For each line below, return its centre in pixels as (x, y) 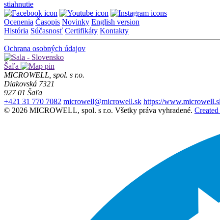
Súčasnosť (47, 30)
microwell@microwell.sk (102, 101)
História (16, 30)
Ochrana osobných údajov (45, 48)
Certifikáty (81, 30)
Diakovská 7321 (29, 83)
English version (115, 22)
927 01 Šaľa (23, 92)
